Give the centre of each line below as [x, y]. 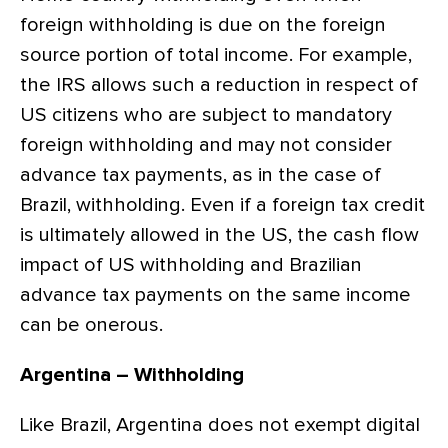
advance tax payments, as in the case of [200, 174]
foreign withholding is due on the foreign [203, 24]
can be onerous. [91, 324]
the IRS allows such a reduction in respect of [219, 84]
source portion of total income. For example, [216, 54]
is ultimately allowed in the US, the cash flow [219, 234]
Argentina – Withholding [132, 374]
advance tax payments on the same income [215, 294]
